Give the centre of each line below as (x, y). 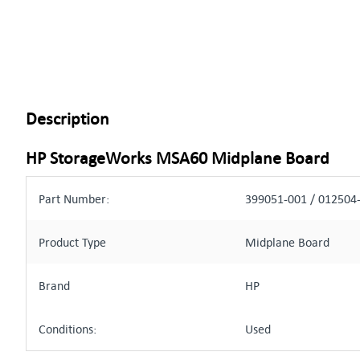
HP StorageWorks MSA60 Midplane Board (178, 157)
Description (67, 118)
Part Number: (74, 198)
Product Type (72, 242)
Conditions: (67, 329)
